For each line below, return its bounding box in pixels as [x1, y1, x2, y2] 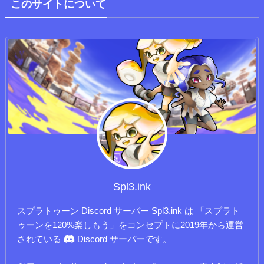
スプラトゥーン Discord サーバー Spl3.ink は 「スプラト [17, 205, 240, 216]
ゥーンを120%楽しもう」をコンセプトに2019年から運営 [17, 219, 244, 230]
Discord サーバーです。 [75, 233, 172, 244]
